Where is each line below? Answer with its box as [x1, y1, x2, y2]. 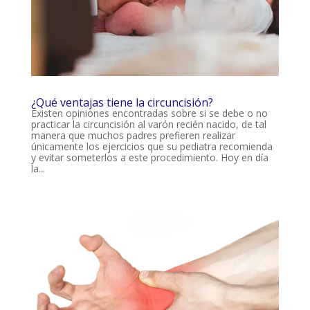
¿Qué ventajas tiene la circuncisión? [30, 94, 213, 110]
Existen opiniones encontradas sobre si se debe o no [30, 106, 268, 120]
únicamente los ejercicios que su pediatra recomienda [30, 139, 273, 153]
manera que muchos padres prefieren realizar [30, 128, 235, 142]
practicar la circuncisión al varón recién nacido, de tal [30, 117, 266, 131]
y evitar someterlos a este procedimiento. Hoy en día [30, 150, 268, 164]
